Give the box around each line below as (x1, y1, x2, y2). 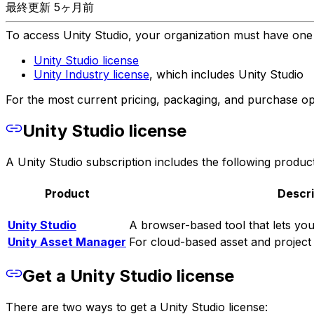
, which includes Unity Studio (149, 67, 303, 81)
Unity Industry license (34, 67, 149, 81)
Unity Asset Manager (8, 235, 126, 250)
